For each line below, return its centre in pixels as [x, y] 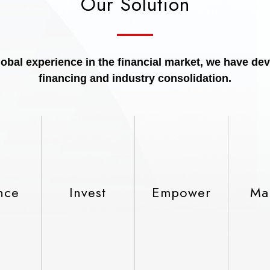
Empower [182, 192]
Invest [88, 192]
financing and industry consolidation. [135, 78]
